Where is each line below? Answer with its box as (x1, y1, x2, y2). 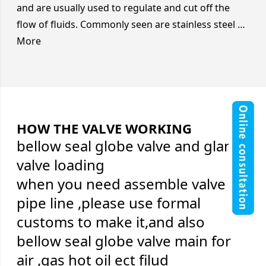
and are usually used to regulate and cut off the (17, 1, 230, 15)
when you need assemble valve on (17, 174, 247, 194)
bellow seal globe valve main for (17, 231, 231, 251)
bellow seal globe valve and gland (17, 136, 242, 156)
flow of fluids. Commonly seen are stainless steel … (17, 18, 245, 31)
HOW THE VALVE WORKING (17, 119, 192, 138)
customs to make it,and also (17, 212, 205, 232)
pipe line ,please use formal (17, 193, 201, 213)
